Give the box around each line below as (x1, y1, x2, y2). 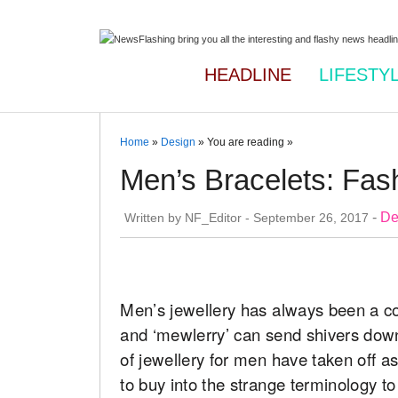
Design (161, 136, 196, 149)
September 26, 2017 (253, 210, 370, 225)
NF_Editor (185, 210, 243, 225)
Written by (124, 210, 186, 225)
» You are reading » (195, 136, 294, 149)
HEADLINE (204, 64, 292, 84)
